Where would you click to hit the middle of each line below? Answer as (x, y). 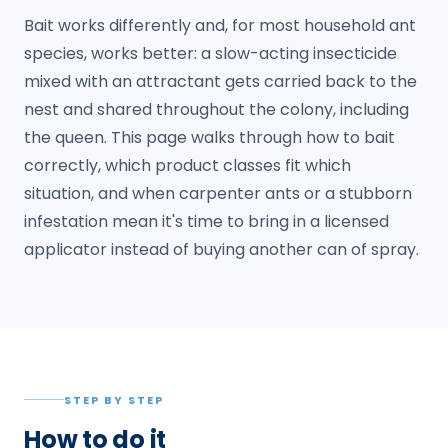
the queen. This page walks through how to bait (209, 137)
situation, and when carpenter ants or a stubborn (218, 193)
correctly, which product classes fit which (187, 165)
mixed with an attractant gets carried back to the (220, 81)
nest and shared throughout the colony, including (216, 109)
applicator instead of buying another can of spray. (221, 249)
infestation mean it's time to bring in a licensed (206, 221)
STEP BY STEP (114, 399)
